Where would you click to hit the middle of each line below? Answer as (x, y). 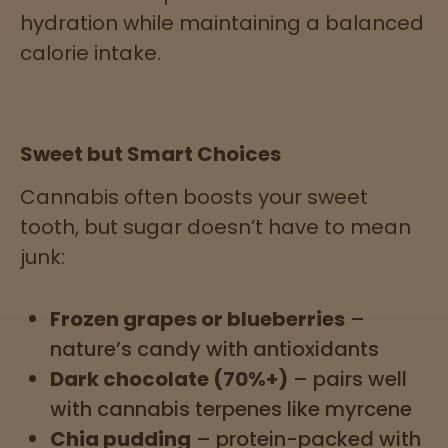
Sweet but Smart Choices (150, 153)
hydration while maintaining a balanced (222, 22)
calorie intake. (90, 52)
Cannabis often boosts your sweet (194, 196)
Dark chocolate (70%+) (169, 378)
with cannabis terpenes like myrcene (231, 408)
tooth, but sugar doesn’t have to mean (215, 226)
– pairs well (347, 378)
